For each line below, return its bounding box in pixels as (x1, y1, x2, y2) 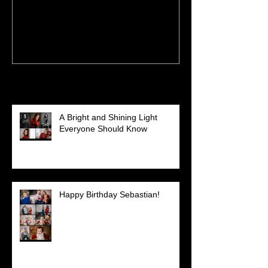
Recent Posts (12, 71, 72, 83)
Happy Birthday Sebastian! (59, 189, 160, 199)
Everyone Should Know (59, 123, 147, 133)
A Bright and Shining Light (59, 112, 157, 122)
